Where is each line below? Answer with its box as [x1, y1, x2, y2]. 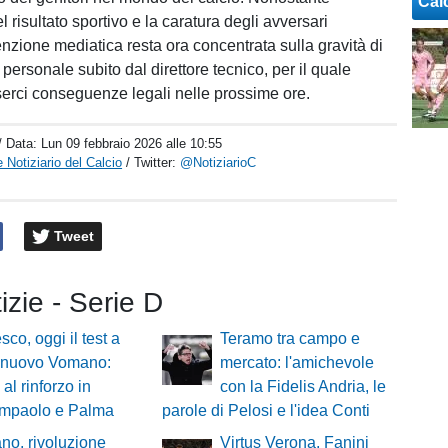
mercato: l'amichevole [219, 354, 374, 372]
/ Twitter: [126, 155, 181, 170]
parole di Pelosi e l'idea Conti [161, 402, 370, 420]
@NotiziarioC [180, 155, 257, 170]
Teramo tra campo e [219, 330, 360, 348]
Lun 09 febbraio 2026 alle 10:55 [41, 136, 223, 151]
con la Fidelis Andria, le [219, 378, 386, 396]
